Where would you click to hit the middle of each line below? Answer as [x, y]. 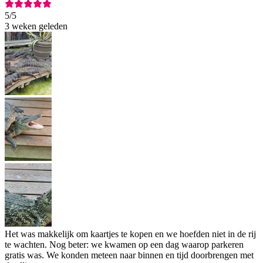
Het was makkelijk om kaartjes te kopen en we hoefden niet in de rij [130, 234]
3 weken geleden [36, 26]
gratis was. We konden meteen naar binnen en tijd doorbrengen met [129, 255]
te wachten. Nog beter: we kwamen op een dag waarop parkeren [124, 245]
